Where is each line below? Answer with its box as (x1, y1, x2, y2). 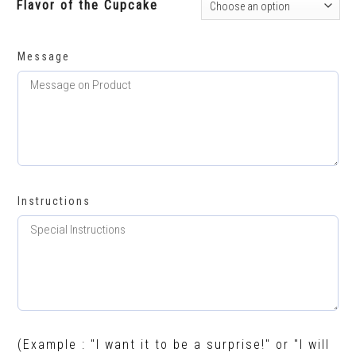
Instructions (17, 194, 91, 207)
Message (17, 50, 70, 64)
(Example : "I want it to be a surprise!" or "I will (17, 337, 330, 353)
